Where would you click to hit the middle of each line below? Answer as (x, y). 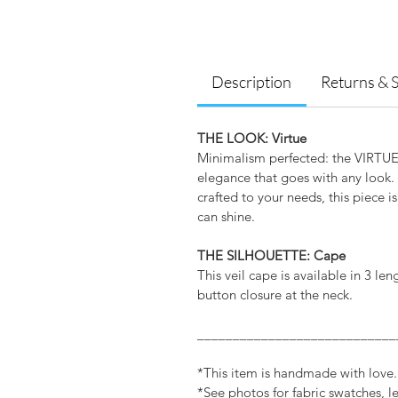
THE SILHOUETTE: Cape (271, 256)
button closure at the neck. (275, 295)
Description (252, 82)
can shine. (226, 217)
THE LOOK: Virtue (252, 139)
